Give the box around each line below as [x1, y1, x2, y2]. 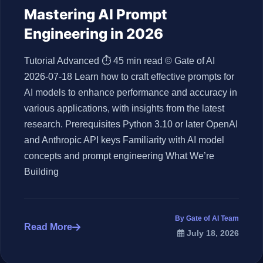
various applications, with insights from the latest [24, 103, 224, 113]
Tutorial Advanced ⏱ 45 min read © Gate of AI [24, 56, 215, 66]
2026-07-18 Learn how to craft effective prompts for [24, 72, 234, 82]
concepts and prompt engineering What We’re [24, 151, 214, 161]
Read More [24, 221, 72, 232]
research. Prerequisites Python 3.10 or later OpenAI [24, 119, 238, 129]
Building [24, 167, 59, 177]
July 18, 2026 [187, 229, 239, 238]
